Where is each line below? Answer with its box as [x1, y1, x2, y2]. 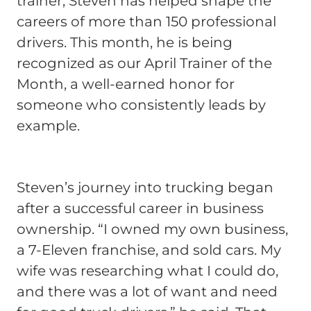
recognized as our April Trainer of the [17, 55, 272, 72]
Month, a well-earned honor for [17, 76, 235, 92]
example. [17, 117, 80, 134]
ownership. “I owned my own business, [17, 220, 288, 237]
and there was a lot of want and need [17, 283, 278, 300]
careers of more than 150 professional [17, 13, 276, 30]
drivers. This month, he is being [17, 34, 233, 51]
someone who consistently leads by [17, 96, 266, 113]
